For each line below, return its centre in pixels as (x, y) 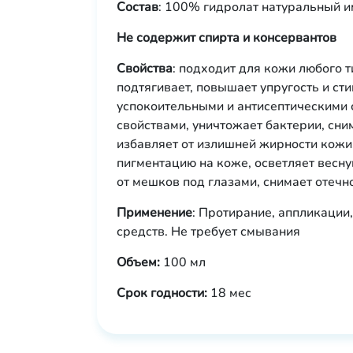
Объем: (138, 262)
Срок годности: (163, 293)
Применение (154, 213)
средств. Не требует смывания (208, 232)
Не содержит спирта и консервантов (227, 38)
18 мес (231, 293)
